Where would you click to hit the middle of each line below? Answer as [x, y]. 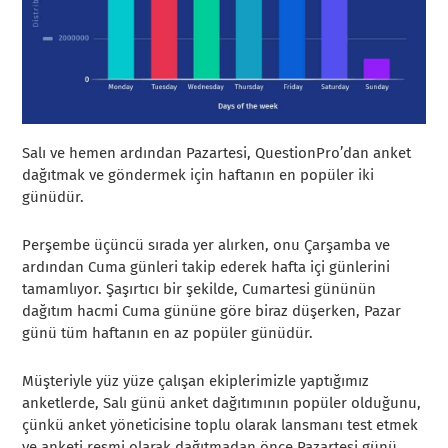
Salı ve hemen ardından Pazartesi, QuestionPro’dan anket [217, 153]
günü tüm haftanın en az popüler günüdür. [168, 333]
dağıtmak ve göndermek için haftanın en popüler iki [198, 175]
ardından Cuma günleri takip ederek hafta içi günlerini [206, 267]
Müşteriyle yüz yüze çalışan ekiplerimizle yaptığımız [196, 381]
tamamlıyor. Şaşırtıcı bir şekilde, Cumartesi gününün [199, 289]
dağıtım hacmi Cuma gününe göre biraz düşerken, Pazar [212, 311]
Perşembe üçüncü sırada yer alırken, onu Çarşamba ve [206, 245]
